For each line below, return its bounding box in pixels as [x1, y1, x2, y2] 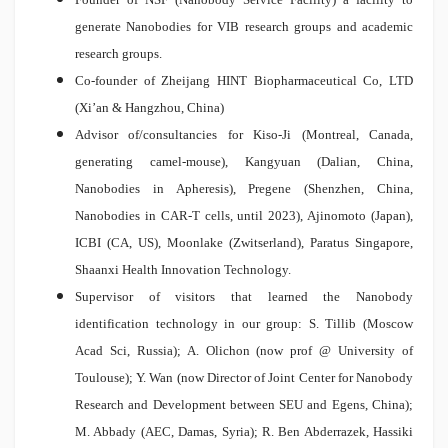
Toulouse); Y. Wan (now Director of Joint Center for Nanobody [75, 370, 413, 386]
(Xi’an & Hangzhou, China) [75, 100, 224, 116]
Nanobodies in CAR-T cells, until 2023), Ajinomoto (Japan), [75, 208, 413, 224]
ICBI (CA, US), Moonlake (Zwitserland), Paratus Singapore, [75, 235, 413, 251]
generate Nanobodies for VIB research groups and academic [75, 19, 413, 35]
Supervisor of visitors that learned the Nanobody [75, 289, 413, 305]
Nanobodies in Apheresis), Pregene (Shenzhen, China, [75, 181, 413, 197]
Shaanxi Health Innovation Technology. [75, 262, 291, 278]
